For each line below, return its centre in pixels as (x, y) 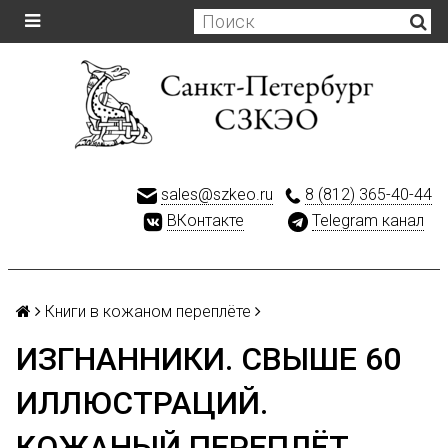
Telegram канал (368, 220)
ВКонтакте (205, 220)
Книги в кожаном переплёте (148, 311)
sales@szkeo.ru (217, 194)
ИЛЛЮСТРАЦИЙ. (142, 403)
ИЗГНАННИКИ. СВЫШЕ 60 (208, 359)
